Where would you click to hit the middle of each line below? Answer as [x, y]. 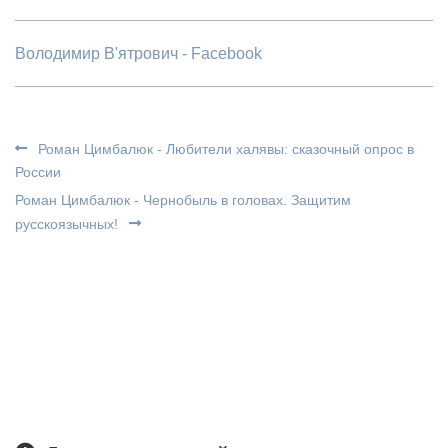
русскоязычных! [68, 224]
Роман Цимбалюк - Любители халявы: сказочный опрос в [224, 149]
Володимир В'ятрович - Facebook [138, 53]
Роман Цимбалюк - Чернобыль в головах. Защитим [183, 200]
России [38, 172]
